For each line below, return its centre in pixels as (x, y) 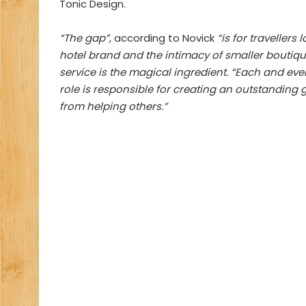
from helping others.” (113, 107)
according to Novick (164, 38)
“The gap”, (85, 38)
